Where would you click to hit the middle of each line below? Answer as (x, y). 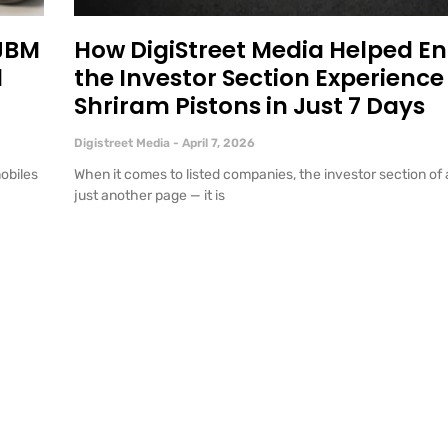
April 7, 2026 (217, 143)
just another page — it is (149, 196)
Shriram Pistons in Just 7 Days (249, 106)
